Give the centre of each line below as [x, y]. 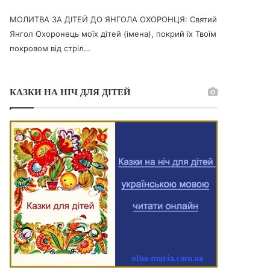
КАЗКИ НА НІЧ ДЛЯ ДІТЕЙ [71, 92]
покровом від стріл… [50, 49]
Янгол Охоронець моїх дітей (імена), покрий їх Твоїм [113, 34]
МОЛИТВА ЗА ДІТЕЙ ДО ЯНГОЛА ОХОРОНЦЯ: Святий [114, 20]
